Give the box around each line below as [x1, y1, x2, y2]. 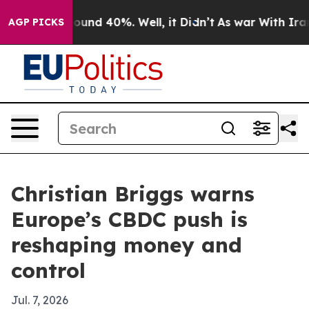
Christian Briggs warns [11, 181, 255, 207]
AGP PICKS [8, 16, 64, 28]
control [11, 257, 86, 283]
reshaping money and [11, 232, 242, 258]
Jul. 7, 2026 [11, 293, 68, 307]
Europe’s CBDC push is [11, 206, 248, 232]
